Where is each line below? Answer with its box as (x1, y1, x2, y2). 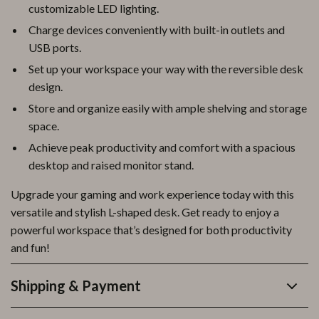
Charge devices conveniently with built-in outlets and (28, 23, 285, 36)
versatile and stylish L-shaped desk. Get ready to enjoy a (11, 205, 279, 219)
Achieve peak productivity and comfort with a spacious (28, 140, 296, 154)
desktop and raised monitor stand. (28, 158, 194, 172)
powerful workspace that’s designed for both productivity (11, 223, 292, 236)
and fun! (11, 241, 50, 254)
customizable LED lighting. (28, 1, 159, 15)
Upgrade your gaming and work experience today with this (11, 187, 294, 201)
